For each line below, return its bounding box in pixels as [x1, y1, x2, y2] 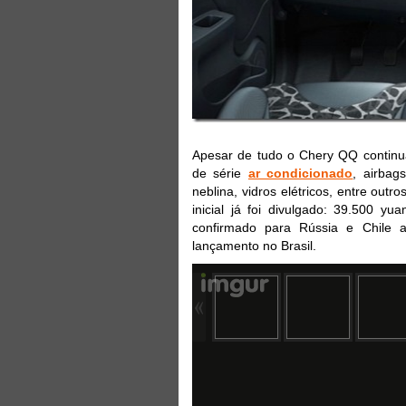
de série [192, 165, 248, 180]
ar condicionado [247, 165, 353, 180]
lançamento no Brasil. [192, 237, 316, 253]
